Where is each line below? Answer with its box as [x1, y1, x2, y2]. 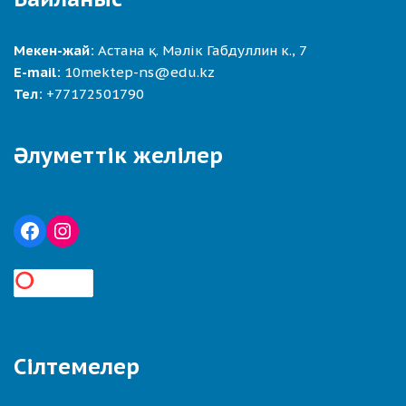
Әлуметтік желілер [14, 140, 223, 169]
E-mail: [14, 63, 61, 81]
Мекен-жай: [14, 41, 94, 59]
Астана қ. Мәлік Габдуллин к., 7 [94, 41, 307, 59]
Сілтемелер [14, 352, 140, 381]
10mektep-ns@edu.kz [64, 63, 215, 81]
